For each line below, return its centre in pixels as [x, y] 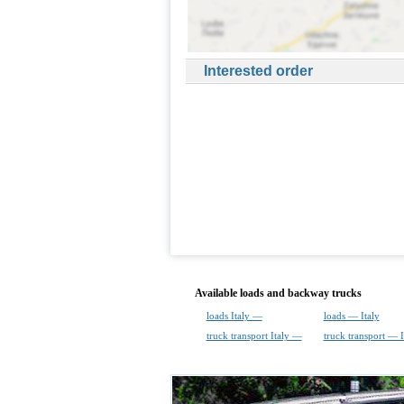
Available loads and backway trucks [278, 293]
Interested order [258, 71]
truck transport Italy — [254, 335]
